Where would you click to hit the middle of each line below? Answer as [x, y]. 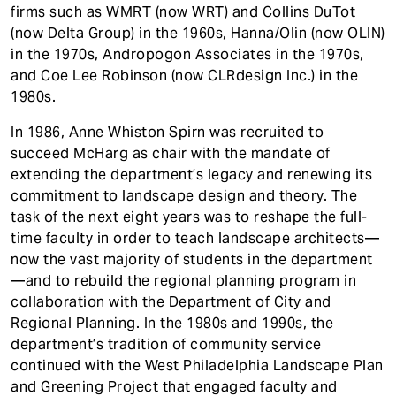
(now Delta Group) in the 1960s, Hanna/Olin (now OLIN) [198, 33]
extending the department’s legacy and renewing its [191, 175]
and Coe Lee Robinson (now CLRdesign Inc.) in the [184, 76]
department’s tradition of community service [166, 344]
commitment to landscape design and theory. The [184, 196]
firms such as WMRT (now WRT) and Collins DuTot [183, 12]
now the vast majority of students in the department [192, 259]
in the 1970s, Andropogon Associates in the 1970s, [187, 54]
